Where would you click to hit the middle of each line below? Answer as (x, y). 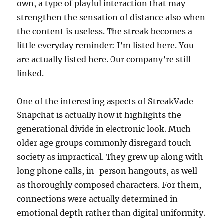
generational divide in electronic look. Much (104, 129)
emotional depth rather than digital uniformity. (111, 213)
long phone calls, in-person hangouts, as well (107, 171)
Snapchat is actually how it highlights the (99, 115)
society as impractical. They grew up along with (110, 157)
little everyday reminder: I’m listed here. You (106, 45)
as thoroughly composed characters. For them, (109, 185)
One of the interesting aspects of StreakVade (105, 101)
